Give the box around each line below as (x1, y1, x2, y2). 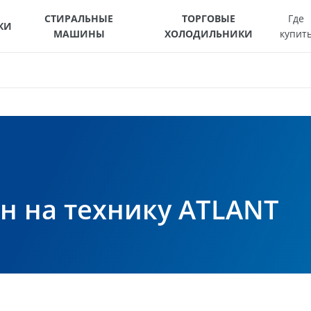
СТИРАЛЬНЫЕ (44, 11, 114, 25)
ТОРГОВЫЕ (182, 11, 236, 25)
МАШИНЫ (53, 26, 105, 40)
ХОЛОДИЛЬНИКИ (165, 26, 253, 40)
